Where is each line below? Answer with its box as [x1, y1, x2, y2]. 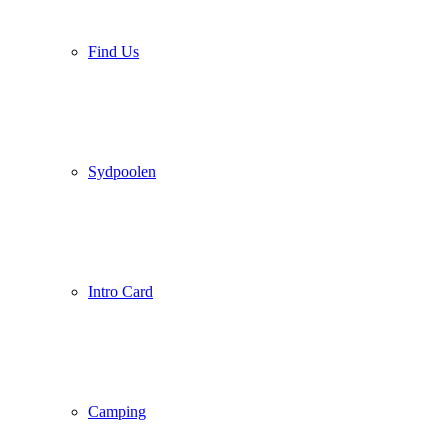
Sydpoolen [88, 163, 156, 180]
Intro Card [88, 283, 153, 300]
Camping [88, 403, 146, 420]
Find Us [88, 43, 139, 60]
